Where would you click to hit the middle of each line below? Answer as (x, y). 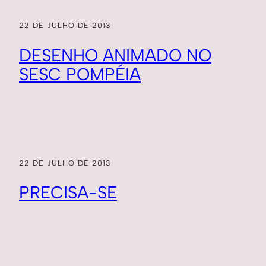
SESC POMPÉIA (80, 74)
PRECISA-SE (68, 193)
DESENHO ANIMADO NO (115, 55)
